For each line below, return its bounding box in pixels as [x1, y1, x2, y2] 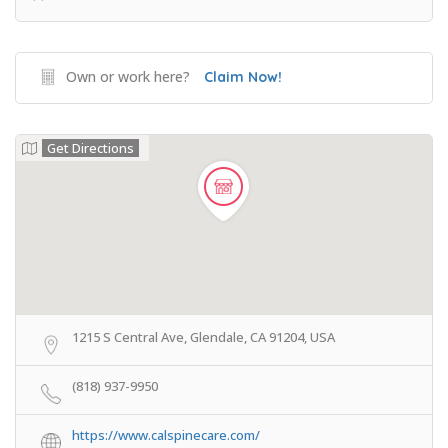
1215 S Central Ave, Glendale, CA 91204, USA [72, 328, 335, 346]
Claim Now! [204, 68, 282, 86]
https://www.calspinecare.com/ [72, 426, 260, 444]
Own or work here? [66, 67, 190, 86]
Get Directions [47, 139, 134, 157]
